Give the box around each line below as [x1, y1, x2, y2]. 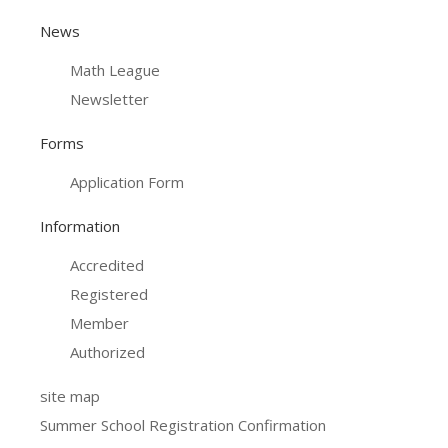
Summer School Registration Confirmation [40, 414, 326, 435]
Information [40, 215, 120, 236]
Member [70, 312, 129, 333]
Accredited [70, 254, 144, 275]
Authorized [70, 341, 145, 362]
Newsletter [70, 88, 149, 109]
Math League [70, 59, 160, 80]
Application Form [70, 171, 184, 192]
